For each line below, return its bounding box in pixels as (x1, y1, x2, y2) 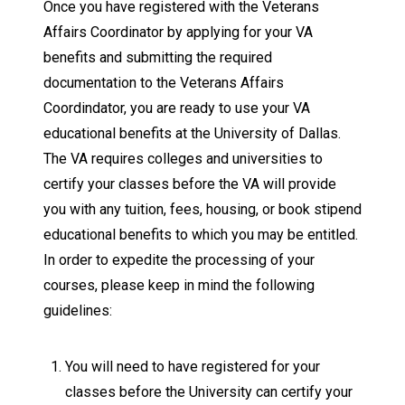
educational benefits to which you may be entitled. (43, 226, 358, 243)
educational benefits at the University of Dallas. (43, 125, 341, 142)
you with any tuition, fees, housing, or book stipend (43, 201, 362, 218)
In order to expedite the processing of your (43, 251, 315, 268)
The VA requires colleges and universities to (43, 150, 323, 167)
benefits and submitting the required (43, 49, 272, 66)
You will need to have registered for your (65, 358, 320, 375)
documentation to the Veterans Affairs (43, 74, 284, 91)
